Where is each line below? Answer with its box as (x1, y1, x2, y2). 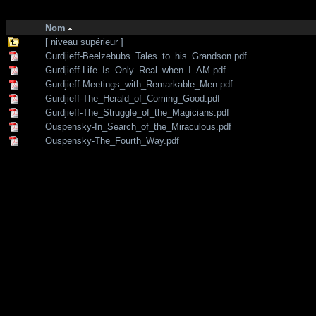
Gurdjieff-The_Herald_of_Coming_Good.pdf (45, 93, 223, 104)
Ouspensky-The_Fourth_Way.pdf (45, 135, 182, 146)
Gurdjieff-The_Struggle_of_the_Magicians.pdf (45, 107, 232, 118)
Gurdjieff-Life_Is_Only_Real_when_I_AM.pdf (45, 65, 229, 75)
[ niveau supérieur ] (45, 37, 126, 47)
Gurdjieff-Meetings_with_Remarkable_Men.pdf (45, 79, 236, 90)
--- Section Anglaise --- (144, 8, 241, 18)
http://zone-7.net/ (13, 8, 86, 18)
